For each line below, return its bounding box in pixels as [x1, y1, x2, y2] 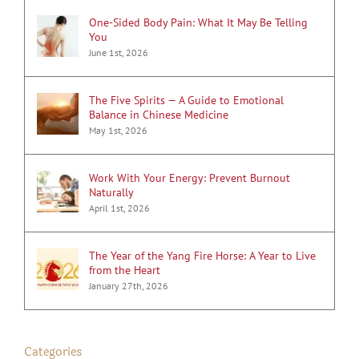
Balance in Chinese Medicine [89, 107, 228, 123]
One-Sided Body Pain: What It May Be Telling [89, 15, 308, 30]
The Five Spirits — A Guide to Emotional [89, 93, 284, 108]
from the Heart [89, 263, 160, 278]
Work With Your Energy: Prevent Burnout [89, 171, 290, 186]
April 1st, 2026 [89, 202, 150, 215]
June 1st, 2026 [89, 46, 148, 59]
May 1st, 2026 [89, 124, 147, 137]
